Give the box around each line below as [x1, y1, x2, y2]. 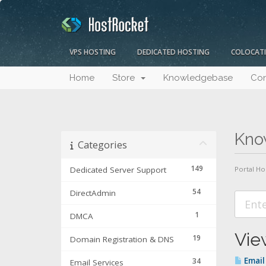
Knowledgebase [163, 72, 233, 84]
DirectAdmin [70, 188, 116, 199]
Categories [73, 138, 127, 152]
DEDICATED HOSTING [137, 47, 210, 58]
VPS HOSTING [69, 47, 116, 58]
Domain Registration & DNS [70, 234, 174, 245]
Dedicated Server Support [70, 164, 166, 176]
